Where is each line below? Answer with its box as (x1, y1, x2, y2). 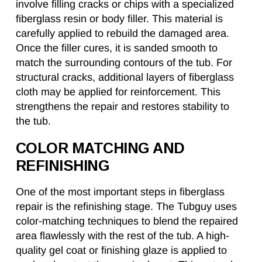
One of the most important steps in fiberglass (16, 186, 225, 198)
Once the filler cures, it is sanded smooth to (16, 42, 218, 54)
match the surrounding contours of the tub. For (16, 57, 232, 69)
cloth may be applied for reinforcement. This (16, 86, 220, 98)
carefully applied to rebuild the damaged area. (16, 27, 229, 40)
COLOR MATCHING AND (16, 140, 185, 157)
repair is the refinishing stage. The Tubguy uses (16, 201, 237, 213)
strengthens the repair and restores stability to (16, 101, 229, 113)
